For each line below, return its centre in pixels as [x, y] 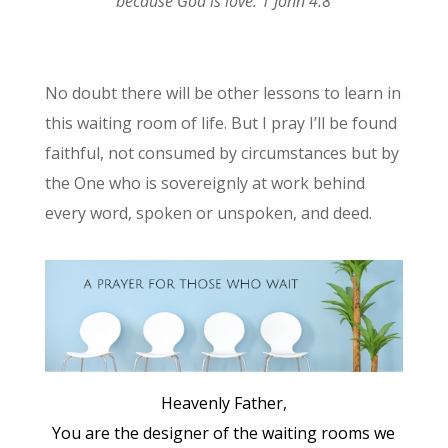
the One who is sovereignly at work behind [204, 183]
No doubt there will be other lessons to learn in [222, 93]
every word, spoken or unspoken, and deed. [208, 213]
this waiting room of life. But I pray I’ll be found [220, 123]
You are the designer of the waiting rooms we [224, 433]
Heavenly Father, [223, 403]
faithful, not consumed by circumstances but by [221, 153]
